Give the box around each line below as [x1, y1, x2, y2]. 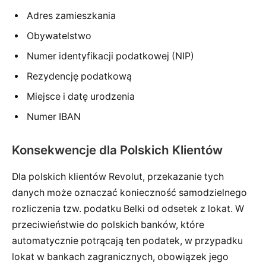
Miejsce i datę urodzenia [27, 90, 135, 102]
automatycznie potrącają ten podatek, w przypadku [12, 235, 243, 246]
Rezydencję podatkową [27, 70, 132, 82]
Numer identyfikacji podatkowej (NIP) [27, 50, 194, 62]
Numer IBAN [27, 110, 81, 122]
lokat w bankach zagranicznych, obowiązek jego [12, 251, 229, 262]
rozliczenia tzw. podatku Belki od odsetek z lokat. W [12, 202, 244, 214]
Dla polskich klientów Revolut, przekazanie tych [12, 170, 224, 182]
